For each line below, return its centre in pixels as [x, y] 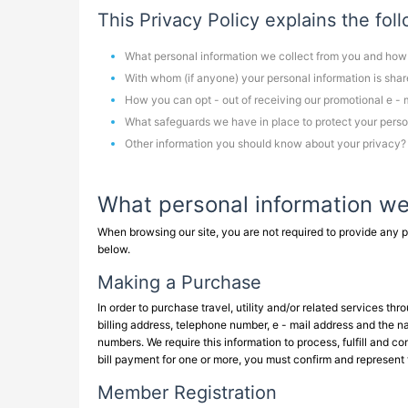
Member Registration [187, 393]
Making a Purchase [179, 282]
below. [114, 249]
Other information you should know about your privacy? [265, 143]
